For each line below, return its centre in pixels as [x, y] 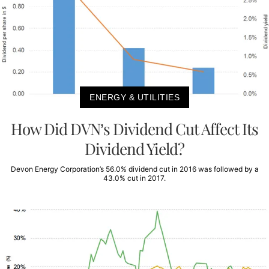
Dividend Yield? [134, 148]
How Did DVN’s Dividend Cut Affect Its [134, 128]
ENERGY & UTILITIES [134, 97]
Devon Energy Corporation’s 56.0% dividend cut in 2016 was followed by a [134, 169]
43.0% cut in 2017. [134, 178]
